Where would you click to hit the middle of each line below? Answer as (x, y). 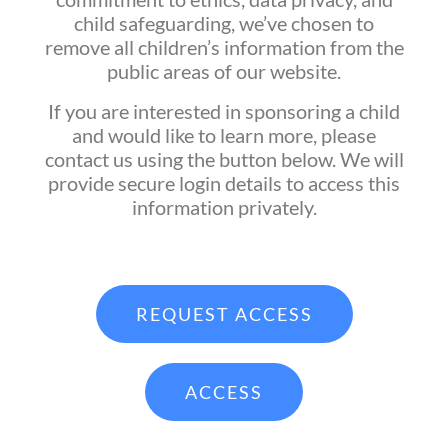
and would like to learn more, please (224, 135)
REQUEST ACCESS (224, 314)
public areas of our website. (224, 71)
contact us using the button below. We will (224, 159)
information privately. (224, 207)
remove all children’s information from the (224, 47)
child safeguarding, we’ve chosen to (224, 23)
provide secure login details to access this (224, 183)
